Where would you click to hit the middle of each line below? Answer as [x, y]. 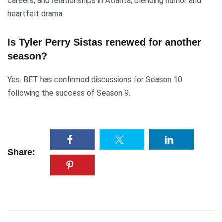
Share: [21, 152]
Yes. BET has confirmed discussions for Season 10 [95, 80]
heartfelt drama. [36, 14]
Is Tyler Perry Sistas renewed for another [104, 42]
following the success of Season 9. [69, 93]
